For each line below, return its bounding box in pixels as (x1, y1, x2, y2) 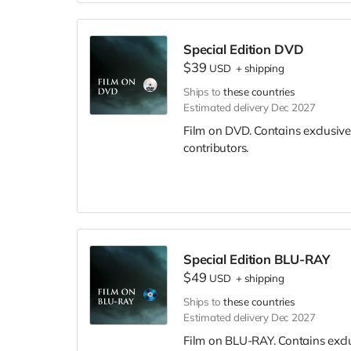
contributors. (183, 140, 249, 156)
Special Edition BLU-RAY (183, 251, 330, 268)
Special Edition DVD (183, 41, 304, 58)
